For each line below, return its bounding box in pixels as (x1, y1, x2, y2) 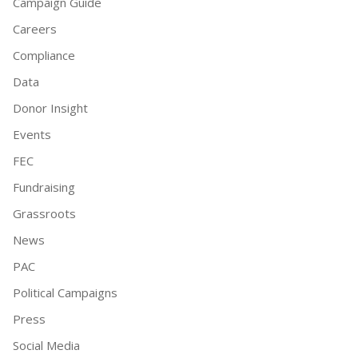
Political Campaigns (13, 284, 117, 300)
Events (13, 126, 51, 142)
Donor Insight (13, 100, 88, 116)
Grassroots (13, 205, 76, 221)
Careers (13, 21, 57, 37)
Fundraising (13, 179, 75, 195)
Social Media (13, 337, 80, 353)
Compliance (13, 47, 75, 63)
